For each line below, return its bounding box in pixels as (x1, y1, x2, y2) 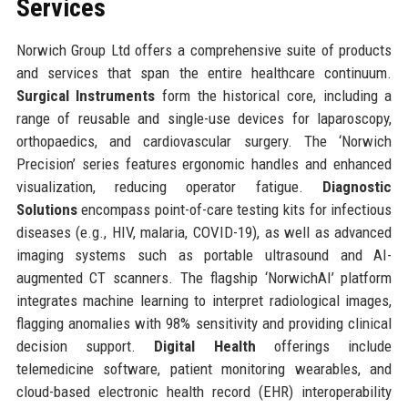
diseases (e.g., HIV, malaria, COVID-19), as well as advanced (15, 222, 393, 241)
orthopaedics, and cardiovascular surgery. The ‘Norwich (15, 131, 393, 150)
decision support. (15, 336, 155, 355)
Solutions (15, 199, 77, 219)
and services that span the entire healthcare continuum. (15, 63, 393, 82)
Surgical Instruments (15, 86, 156, 105)
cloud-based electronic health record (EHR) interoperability (15, 382, 393, 401)
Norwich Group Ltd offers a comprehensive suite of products (15, 40, 393, 59)
